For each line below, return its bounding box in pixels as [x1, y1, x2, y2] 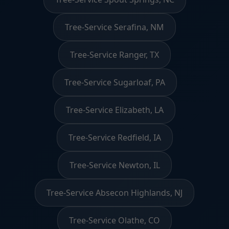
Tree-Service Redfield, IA [68, 131, 161, 143]
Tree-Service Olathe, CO [69, 214, 160, 226]
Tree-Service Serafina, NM [65, 21, 164, 33]
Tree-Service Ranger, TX [70, 49, 159, 60]
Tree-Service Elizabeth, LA [65, 104, 164, 116]
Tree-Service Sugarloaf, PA [64, 76, 165, 88]
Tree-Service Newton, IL [69, 159, 160, 171]
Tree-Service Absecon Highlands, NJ [47, 187, 182, 198]
